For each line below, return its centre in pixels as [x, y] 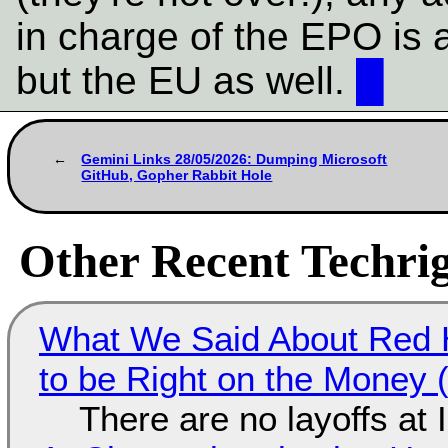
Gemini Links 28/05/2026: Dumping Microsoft [234, 158]
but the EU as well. [186, 80]
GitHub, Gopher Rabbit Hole [177, 174]
